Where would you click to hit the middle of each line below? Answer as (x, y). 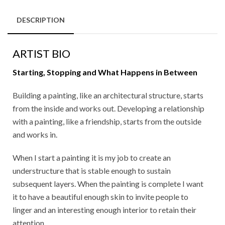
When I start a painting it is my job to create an (92, 157)
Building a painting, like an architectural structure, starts (108, 95)
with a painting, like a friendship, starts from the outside (107, 121)
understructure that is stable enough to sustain (92, 170)
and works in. (35, 134)
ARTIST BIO (41, 53)
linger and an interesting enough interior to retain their (104, 209)
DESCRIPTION (41, 20)
